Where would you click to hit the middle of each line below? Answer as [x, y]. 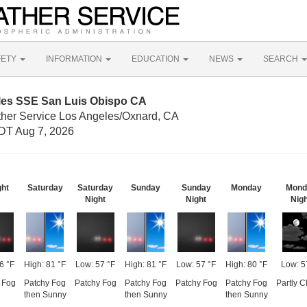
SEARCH [282, 59]
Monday [246, 188]
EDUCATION [157, 59]
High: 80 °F [246, 265]
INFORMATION [75, 59]
